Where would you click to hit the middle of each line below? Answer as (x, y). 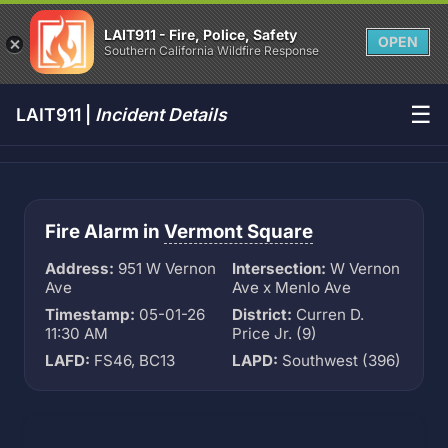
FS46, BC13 (132, 360)
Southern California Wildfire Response (211, 50)
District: (262, 314)
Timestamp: (90, 314)
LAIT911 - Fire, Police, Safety (200, 34)
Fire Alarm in (104, 231)
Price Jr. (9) (274, 333)
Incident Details (161, 114)
